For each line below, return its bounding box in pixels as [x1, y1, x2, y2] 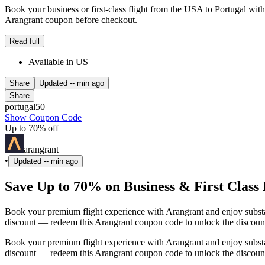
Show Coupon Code [5, 112, 82, 122]
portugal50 [5, 101, 45, 112]
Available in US [28, 56, 88, 67]
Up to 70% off [5, 122, 59, 133]
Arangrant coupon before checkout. [5, 14, 137, 25]
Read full [9, 36, 40, 46]
